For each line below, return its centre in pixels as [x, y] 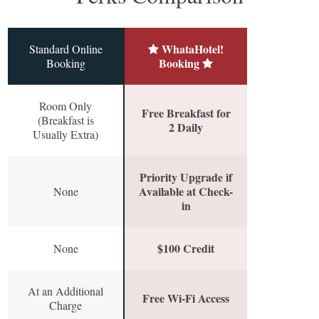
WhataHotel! [193, 49]
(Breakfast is [66, 120]
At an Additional [66, 291]
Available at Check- [186, 192]
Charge [66, 305]
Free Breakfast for [186, 113]
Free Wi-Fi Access [186, 298]
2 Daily [186, 127]
